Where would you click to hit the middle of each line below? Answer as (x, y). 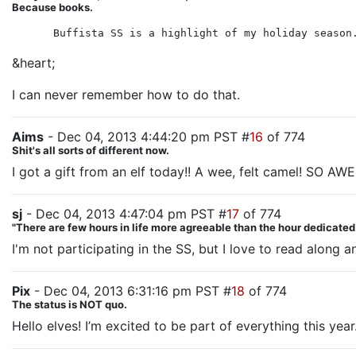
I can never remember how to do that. (126, 95)
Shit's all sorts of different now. (91, 150)
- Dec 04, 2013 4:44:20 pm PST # (147, 137)
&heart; (33, 63)
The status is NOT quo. (70, 304)
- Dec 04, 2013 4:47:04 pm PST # (124, 214)
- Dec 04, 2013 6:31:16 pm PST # (131, 291)
